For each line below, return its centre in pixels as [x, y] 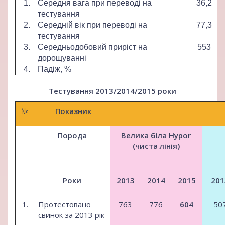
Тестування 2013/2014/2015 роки [113, 91]
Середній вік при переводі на [92, 25]
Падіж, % [54, 69]
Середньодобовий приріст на [92, 47]
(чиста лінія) [156, 146]
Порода [72, 135]
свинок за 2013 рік [71, 215]
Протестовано [65, 205]
